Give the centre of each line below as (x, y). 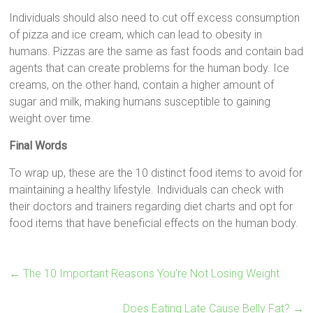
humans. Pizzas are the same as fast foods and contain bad (156, 51)
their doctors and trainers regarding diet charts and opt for (151, 206)
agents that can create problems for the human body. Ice (150, 68)
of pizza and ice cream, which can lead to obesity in (136, 34)
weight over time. (52, 118)
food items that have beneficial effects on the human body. (154, 223)
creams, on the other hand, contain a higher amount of (142, 85)
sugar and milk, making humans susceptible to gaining (140, 101)
